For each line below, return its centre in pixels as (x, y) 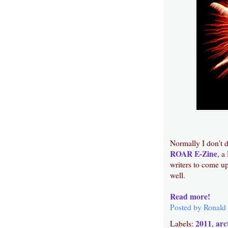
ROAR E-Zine (194, 153)
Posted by (187, 207)
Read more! (190, 196)
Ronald (215, 207)
